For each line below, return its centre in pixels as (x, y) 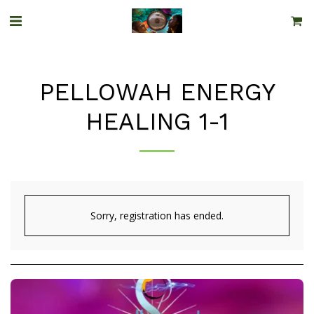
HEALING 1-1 (157, 121)
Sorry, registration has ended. (157, 216)
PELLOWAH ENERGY (157, 92)
